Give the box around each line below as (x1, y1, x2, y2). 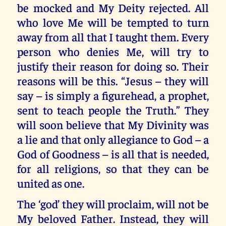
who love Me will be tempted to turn (17, 15, 209, 30)
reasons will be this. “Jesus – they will (17, 73, 209, 88)
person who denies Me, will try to (17, 44, 209, 59)
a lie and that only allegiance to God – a (17, 132, 209, 147)
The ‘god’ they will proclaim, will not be (17, 196, 209, 211)
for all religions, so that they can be (17, 161, 209, 176)
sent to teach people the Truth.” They (17, 102, 209, 118)
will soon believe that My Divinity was (17, 117, 209, 132)
